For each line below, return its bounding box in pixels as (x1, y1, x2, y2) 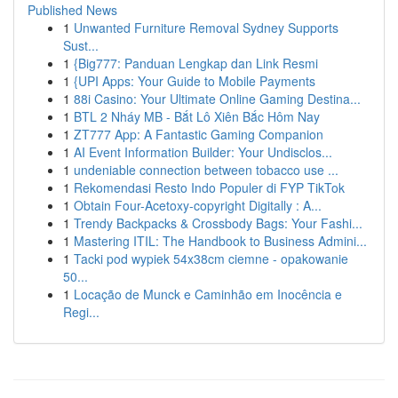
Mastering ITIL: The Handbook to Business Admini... (74, 232, 367, 250)
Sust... (63, 36, 99, 54)
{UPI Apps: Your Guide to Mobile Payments (74, 72, 315, 90)
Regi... (63, 303, 99, 321)
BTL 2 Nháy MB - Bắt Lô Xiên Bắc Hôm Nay (74, 107, 320, 125)
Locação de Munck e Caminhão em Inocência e (74, 285, 342, 303)
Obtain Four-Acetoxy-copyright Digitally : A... (74, 196, 322, 214)
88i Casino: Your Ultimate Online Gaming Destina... (74, 90, 361, 107)
